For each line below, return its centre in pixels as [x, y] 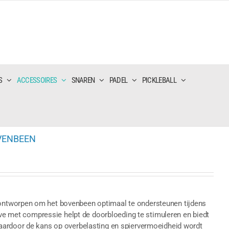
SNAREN [83, 80]
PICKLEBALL [159, 80]
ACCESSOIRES [37, 80]
